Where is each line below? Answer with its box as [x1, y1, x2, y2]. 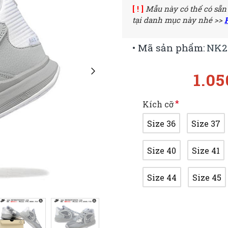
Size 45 [192, 172, 222, 183]
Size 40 [147, 145, 177, 156]
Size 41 [192, 145, 220, 156]
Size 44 [147, 172, 177, 183]
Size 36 [147, 118, 176, 129]
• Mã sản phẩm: [132, 41, 206, 54]
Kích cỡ [142, 99, 174, 109]
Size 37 [191, 118, 221, 129]
